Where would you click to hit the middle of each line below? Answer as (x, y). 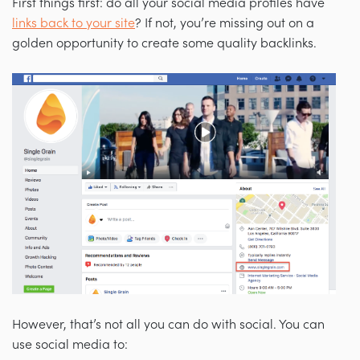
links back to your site (74, 24)
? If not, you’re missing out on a (225, 24)
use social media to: (70, 344)
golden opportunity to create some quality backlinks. (164, 44)
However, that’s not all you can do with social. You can (168, 324)
